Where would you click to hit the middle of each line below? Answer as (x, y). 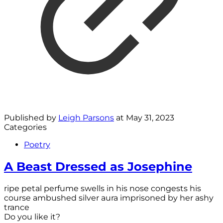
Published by (31, 117)
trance (17, 207)
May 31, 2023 (150, 117)
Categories (25, 127)
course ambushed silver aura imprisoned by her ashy (109, 198)
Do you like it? (32, 217)
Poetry (37, 144)
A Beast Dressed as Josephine (98, 166)
